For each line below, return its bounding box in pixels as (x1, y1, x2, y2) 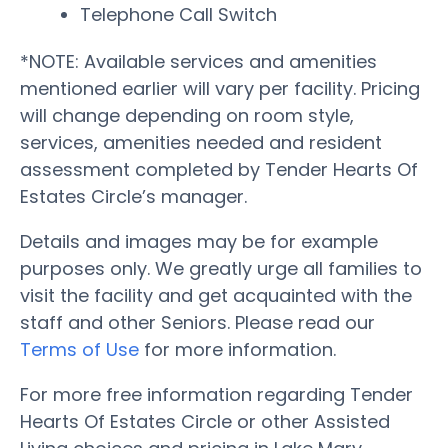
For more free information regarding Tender (20, 381, 413, 407)
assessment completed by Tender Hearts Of (20, 156, 418, 182)
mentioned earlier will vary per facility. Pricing (20, 75, 420, 101)
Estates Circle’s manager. (20, 183, 247, 209)
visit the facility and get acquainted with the (20, 282, 412, 308)
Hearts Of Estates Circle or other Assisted (20, 408, 390, 434)
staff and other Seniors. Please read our (20, 309, 375, 335)
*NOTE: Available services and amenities (20, 48, 377, 74)
